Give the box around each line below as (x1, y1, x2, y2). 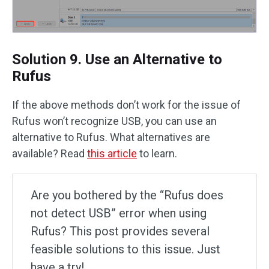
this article (87, 147, 137, 160)
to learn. (137, 147, 177, 160)
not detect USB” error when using (31, 205, 207, 220)
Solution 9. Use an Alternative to (12, 50, 222, 68)
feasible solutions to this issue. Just (31, 241, 220, 256)
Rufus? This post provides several (31, 223, 210, 238)
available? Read (12, 147, 87, 160)
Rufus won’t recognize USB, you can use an (12, 114, 217, 127)
